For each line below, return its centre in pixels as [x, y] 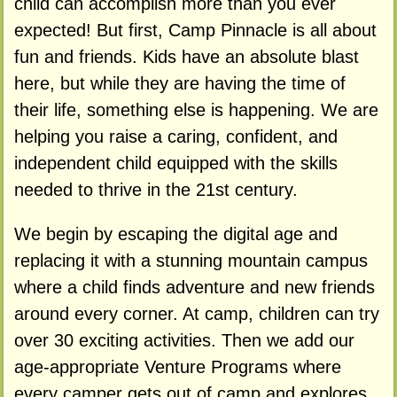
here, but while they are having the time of [179, 84]
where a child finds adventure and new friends [194, 288]
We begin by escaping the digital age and [175, 234]
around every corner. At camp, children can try [196, 314]
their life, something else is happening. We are [196, 110]
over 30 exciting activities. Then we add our [184, 341]
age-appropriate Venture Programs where [177, 367]
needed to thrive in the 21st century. [156, 190]
